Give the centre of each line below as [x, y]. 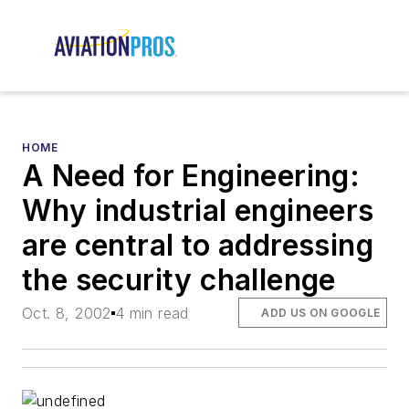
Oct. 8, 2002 [67, 313]
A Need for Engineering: [191, 176]
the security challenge [179, 280]
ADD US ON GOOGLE [321, 312]
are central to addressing [198, 246]
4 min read [152, 313]
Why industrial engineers [198, 211]
